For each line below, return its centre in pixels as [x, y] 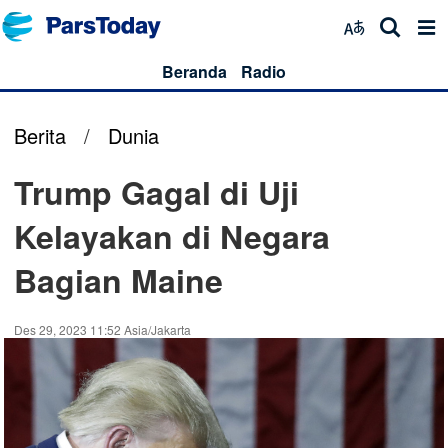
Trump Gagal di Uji [156, 192]
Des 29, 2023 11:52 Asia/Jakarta [102, 329]
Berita [40, 135]
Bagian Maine [118, 280]
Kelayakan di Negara [172, 236]
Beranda [194, 71]
